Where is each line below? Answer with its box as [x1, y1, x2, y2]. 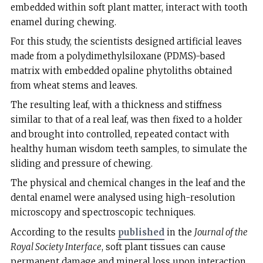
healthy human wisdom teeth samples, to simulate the [10, 143, 247, 155]
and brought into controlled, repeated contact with [10, 129, 230, 140]
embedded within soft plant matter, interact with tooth [10, 1, 248, 13]
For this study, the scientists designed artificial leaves [10, 35, 242, 47]
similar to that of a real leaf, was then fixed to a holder [10, 114, 242, 126]
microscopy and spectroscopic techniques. [10, 207, 195, 218]
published [117, 226, 164, 238]
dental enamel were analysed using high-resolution [10, 192, 235, 204]
